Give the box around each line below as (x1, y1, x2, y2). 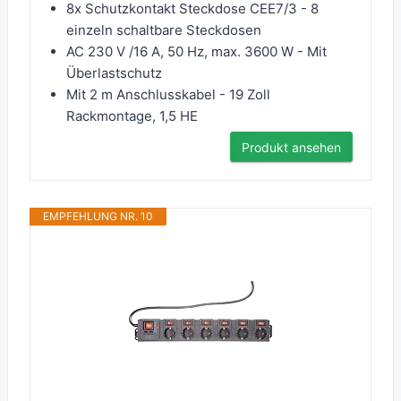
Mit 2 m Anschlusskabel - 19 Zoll (66, 86, 270, 104)
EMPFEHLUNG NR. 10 (43, 209, 153, 224)
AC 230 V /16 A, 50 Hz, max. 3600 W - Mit (66, 43, 327, 61)
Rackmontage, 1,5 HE (66, 107, 198, 125)
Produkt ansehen (242, 140, 341, 156)
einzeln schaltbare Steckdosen (66, 21, 261, 39)
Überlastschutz (66, 64, 162, 82)
